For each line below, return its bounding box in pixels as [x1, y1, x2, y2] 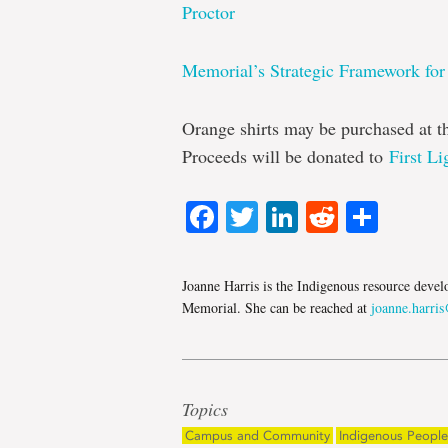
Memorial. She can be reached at [182, 297, 371, 317]
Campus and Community [185, 427, 330, 443]
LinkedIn [298, 193, 419, 240]
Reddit [338, 193, 431, 240]
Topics [182, 396, 228, 421]
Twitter [258, 193, 352, 240]
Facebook [218, 193, 359, 240]
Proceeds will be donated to [182, 143, 389, 168]
